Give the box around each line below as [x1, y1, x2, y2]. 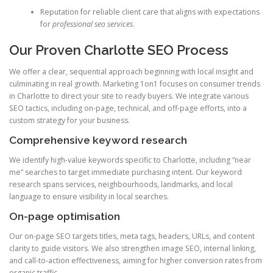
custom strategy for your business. [9, 115, 130, 126]
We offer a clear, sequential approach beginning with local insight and [9, 66, 253, 77]
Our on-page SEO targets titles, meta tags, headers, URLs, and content [9, 231, 255, 242]
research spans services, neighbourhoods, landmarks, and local [9, 179, 233, 190]
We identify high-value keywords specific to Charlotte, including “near [9, 155, 251, 166]
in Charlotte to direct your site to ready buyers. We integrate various [9, 90, 249, 101]
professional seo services [52, 19, 133, 30]
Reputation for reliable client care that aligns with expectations [40, 7, 260, 18]
